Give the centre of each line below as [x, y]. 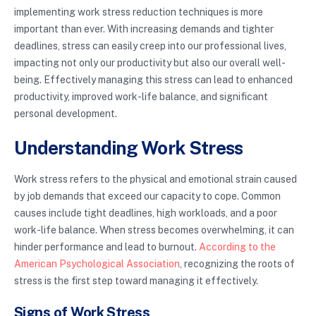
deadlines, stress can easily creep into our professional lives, [150, 45]
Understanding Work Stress [129, 147]
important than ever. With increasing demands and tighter [144, 29]
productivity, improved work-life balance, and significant [141, 96]
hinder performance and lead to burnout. [107, 247]
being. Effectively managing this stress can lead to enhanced [153, 79]
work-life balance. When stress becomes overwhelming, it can [154, 230]
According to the [237, 247]
